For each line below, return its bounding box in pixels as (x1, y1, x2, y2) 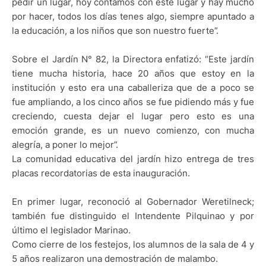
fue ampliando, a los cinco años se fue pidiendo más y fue (12, 96, 254, 107)
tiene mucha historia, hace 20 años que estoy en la (12, 67, 254, 79)
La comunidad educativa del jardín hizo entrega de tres (12, 153, 254, 164)
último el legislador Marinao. (12, 224, 131, 236)
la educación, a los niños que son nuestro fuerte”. (12, 24, 218, 36)
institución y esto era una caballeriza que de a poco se (12, 81, 254, 93)
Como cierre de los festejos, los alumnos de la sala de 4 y (12, 238, 254, 250)
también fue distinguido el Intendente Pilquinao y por (12, 210, 254, 221)
